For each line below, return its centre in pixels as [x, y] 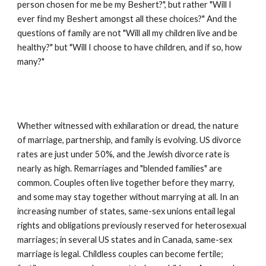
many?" [31, 61]
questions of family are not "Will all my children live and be [128, 33]
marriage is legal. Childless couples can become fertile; [121, 254]
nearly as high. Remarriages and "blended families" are [120, 168]
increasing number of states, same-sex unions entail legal [126, 211]
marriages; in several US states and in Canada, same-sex [125, 240]
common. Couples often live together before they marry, [126, 183]
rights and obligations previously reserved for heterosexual [132, 225]
